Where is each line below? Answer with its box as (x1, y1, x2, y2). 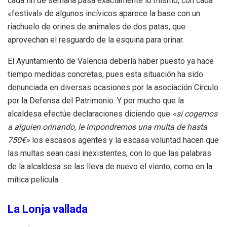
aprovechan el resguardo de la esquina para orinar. (8, 34, 184, 45)
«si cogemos (172, 108, 217, 119)
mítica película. (8, 174, 60, 184)
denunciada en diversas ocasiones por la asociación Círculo (8, 82, 218, 92)
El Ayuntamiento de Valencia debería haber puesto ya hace (8, 56, 214, 66)
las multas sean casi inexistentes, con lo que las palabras (8, 148, 211, 158)
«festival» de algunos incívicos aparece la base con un (8, 8, 200, 18)
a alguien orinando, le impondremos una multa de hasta (8, 122, 207, 132)
